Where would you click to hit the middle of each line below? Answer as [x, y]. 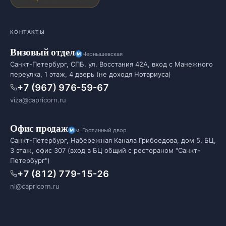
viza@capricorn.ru [38, 100]
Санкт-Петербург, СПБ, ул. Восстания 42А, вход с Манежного [111, 64]
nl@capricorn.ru [35, 186]
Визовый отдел [43, 52]
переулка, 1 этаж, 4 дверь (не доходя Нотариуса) [91, 74]
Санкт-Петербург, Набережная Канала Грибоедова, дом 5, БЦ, [113, 140]
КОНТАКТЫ [28, 32]
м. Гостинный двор [101, 130]
